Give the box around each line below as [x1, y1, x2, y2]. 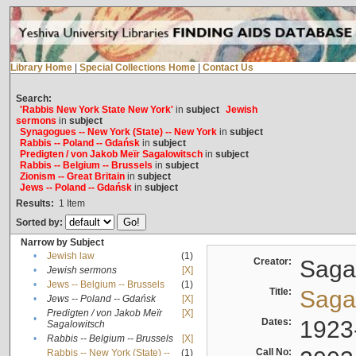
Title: [269, 286, 296, 298]
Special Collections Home [79, 62, 195, 74]
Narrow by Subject [20, 237, 104, 249]
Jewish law [46, 250, 95, 262]
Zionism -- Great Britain [19, 171, 125, 183]
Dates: [261, 316, 296, 328]
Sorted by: [15, 217, 65, 229]
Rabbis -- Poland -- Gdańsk [19, 137, 140, 149]
